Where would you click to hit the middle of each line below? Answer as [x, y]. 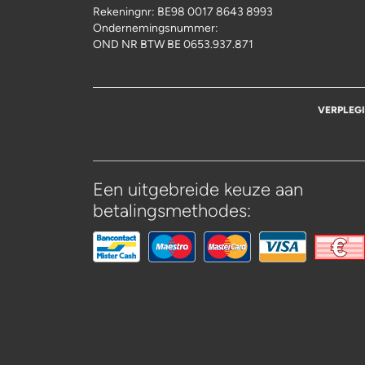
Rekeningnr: [125, 11]
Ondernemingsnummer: [157, 28]
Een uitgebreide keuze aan [198, 189]
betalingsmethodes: [172, 210]
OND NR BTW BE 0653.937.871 [173, 44]
